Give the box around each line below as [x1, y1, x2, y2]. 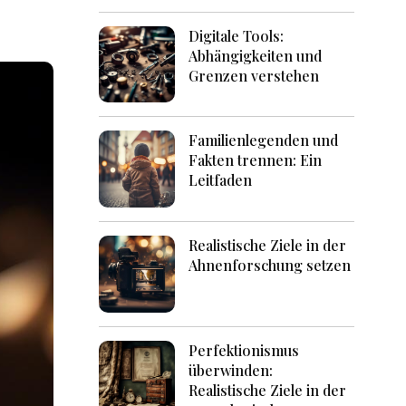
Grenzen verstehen [188, 65, 320, 85]
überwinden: [188, 360, 274, 380]
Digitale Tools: [188, 25, 285, 45]
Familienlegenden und [188, 130, 339, 150]
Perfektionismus [188, 340, 300, 360]
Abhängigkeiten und [188, 45, 323, 65]
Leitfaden [188, 170, 253, 190]
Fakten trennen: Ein [188, 150, 323, 170]
